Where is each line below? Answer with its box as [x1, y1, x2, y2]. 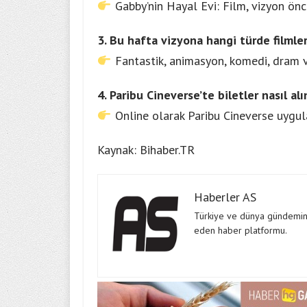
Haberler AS [194, 189, 256, 206]
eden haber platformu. [194, 224, 287, 237]
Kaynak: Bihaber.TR [97, 142, 195, 158]
